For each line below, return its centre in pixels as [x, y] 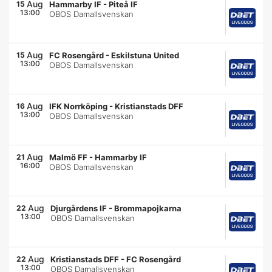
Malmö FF [68, 157]
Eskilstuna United [145, 55]
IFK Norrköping [78, 106]
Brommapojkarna [148, 208]
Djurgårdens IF [79, 208]
